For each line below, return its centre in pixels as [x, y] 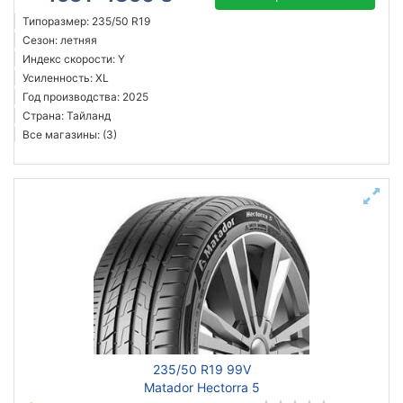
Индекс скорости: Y [74, 59]
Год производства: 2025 [85, 97]
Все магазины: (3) [70, 134]
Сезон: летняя [60, 40]
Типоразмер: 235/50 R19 [86, 21]
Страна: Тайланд [67, 116]
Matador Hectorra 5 [201, 387]
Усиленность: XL [66, 78]
